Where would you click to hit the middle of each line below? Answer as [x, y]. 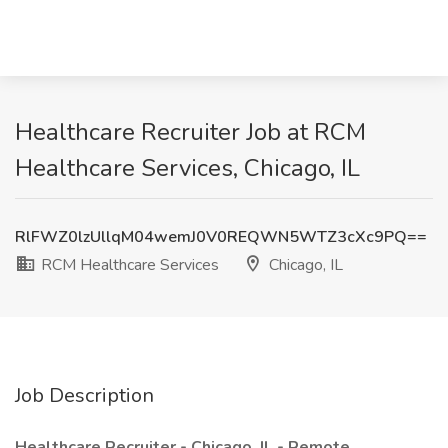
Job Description [84, 395]
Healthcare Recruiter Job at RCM [190, 132]
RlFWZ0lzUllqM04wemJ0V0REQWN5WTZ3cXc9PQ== [221, 237]
